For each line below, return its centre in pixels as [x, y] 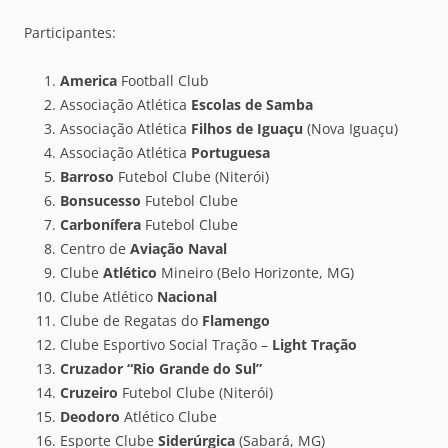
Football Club [163, 80]
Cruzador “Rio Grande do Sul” [161, 368]
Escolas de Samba [252, 104]
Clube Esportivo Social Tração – [166, 344]
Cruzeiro [89, 392]
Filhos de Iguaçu [247, 128]
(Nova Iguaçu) [350, 128]
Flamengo [236, 320]
